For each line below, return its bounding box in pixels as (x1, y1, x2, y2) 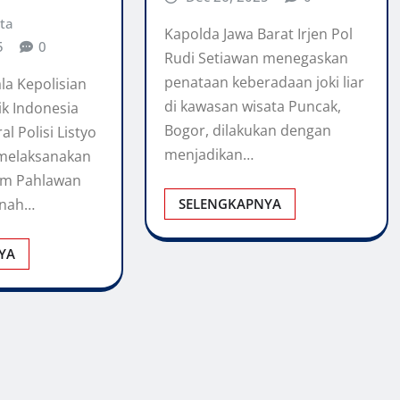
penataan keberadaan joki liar (163, 72, 364, 93)
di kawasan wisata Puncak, (163, 96, 341, 117)
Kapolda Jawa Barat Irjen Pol (163, 24, 353, 45)
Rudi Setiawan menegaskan (163, 48, 348, 69)
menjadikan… (163, 145, 254, 165)
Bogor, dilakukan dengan (163, 121, 331, 141)
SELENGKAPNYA (178, 195, 281, 213)
